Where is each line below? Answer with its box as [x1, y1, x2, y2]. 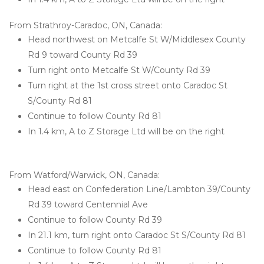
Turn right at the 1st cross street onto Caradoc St [28, 80, 227, 91]
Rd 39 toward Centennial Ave [28, 199, 148, 210]
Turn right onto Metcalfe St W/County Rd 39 [28, 65, 210, 75]
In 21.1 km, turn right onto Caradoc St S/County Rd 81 [28, 230, 246, 240]
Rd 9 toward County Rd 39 [28, 49, 137, 60]
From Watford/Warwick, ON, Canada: [9, 170, 160, 180]
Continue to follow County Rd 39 [28, 214, 162, 225]
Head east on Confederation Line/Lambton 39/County [28, 184, 250, 194]
